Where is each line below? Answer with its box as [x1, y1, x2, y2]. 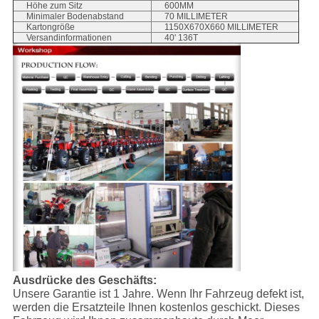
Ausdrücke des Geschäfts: [12, 274, 157, 287]
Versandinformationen [26, 33, 112, 43]
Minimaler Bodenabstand [26, 11, 124, 22]
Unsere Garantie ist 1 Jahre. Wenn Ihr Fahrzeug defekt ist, [12, 288, 304, 300]
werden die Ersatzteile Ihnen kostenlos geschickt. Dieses [12, 301, 300, 314]
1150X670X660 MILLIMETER [164, 22, 278, 33]
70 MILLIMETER [164, 11, 228, 22]
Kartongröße [26, 22, 75, 33]
